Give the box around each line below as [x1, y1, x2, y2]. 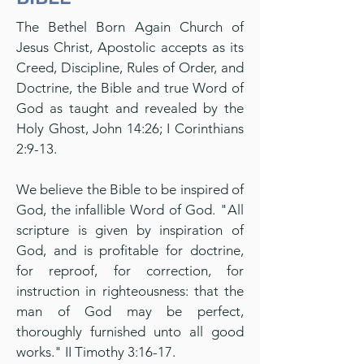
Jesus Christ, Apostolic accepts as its [16, 39, 244, 55]
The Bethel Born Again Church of [16, 19, 244, 35]
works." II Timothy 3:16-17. [16, 344, 175, 360]
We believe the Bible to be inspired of [16, 181, 244, 197]
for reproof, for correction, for [16, 262, 244, 279]
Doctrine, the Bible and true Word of [16, 80, 244, 96]
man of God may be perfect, [16, 303, 244, 319]
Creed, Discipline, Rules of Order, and [16, 59, 244, 76]
